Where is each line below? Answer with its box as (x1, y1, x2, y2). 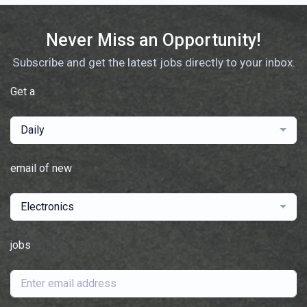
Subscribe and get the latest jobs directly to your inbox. (12, 56, 295, 70)
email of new (10, 162, 72, 175)
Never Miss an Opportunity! (46, 30, 261, 51)
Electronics (21, 200, 74, 214)
